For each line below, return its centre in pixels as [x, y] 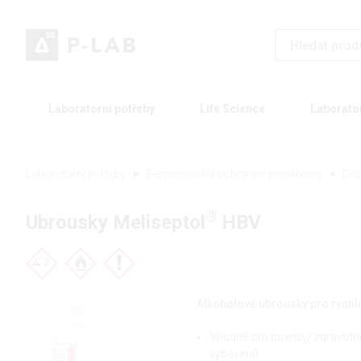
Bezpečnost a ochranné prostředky [234, 174]
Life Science [232, 109]
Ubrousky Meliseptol [116, 223]
